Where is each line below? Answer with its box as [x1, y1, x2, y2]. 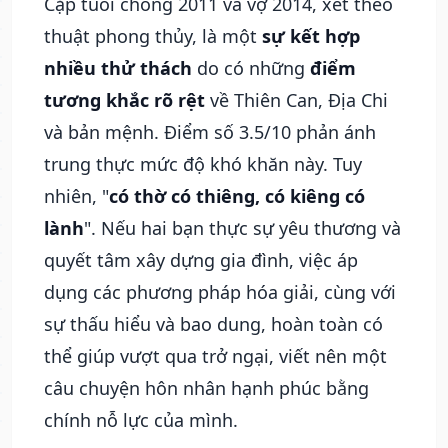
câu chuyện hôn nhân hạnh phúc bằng [44, 376, 369, 400]
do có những [192, 56, 310, 80]
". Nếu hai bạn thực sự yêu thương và [84, 216, 401, 240]
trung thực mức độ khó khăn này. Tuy [44, 152, 362, 176]
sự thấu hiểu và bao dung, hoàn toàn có [44, 312, 383, 336]
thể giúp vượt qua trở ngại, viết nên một [44, 344, 387, 368]
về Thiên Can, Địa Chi [205, 88, 388, 112]
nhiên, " [44, 184, 109, 208]
